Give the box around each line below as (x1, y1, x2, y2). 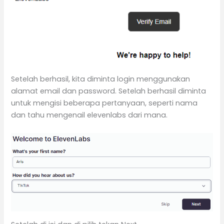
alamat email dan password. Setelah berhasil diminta (11, 86, 206, 96)
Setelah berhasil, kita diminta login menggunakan (11, 74, 190, 84)
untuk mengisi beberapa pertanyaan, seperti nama (11, 98, 198, 108)
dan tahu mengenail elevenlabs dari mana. (11, 110, 168, 120)
